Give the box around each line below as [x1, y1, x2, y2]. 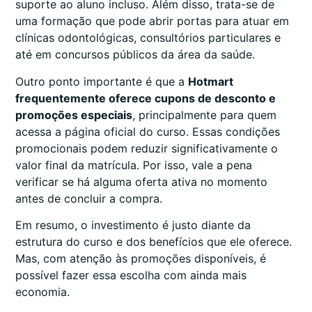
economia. [15, 285, 70, 299]
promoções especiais [15, 107, 132, 122]
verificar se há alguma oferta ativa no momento [15, 174, 267, 189]
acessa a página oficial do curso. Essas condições [15, 124, 280, 139]
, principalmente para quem [132, 107, 276, 122]
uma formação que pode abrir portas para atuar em [15, 14, 289, 29]
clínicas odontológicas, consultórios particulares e [15, 31, 281, 45]
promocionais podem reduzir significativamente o [15, 141, 278, 155]
